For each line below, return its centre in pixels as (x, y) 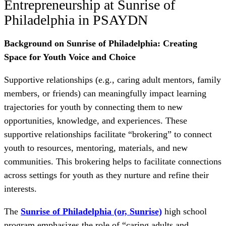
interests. (22, 189)
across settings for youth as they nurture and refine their (106, 175)
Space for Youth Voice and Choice (70, 57)
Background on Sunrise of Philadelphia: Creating (101, 44)
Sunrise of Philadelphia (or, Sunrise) (91, 212)
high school (184, 212)
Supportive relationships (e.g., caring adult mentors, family (112, 80)
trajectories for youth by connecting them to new (93, 107)
